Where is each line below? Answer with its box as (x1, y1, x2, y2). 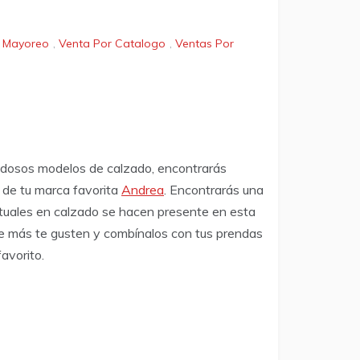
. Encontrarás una (164, 181, 264, 198)
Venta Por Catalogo (59, 36, 166, 51)
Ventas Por (175, 36, 234, 51)
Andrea (121, 181, 164, 198)
